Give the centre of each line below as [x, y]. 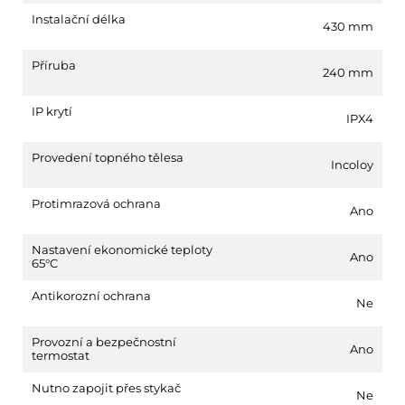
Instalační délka [79, 19]
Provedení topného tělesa [108, 157]
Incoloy [352, 164]
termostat [61, 355]
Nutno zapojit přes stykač [106, 387]
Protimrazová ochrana [96, 203]
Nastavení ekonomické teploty [122, 249]
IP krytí [52, 111]
